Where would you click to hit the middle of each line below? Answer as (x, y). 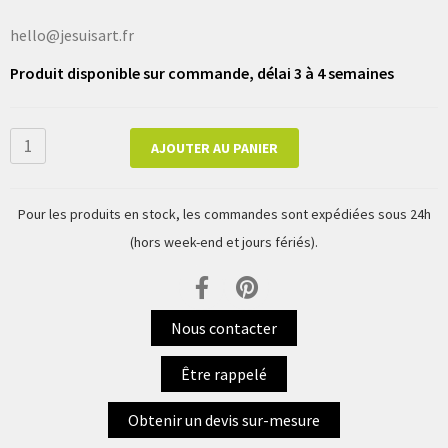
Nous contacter (224, 328)
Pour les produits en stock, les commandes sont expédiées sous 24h (224, 214)
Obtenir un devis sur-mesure (224, 420)
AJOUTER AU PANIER (214, 148)
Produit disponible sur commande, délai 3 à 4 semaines (202, 73)
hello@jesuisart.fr (72, 35)
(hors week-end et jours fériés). (224, 242)
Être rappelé (224, 374)
